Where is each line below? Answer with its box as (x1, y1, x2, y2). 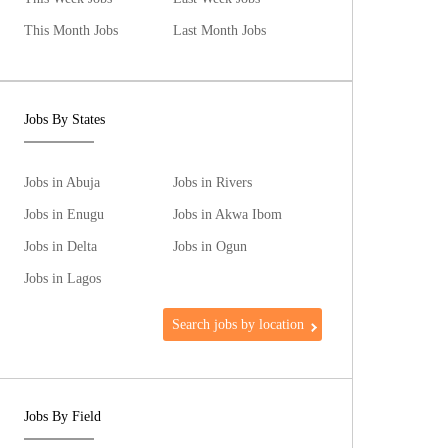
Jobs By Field (24, 409, 102, 424)
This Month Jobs (24, 22, 119, 38)
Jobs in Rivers (173, 174, 253, 190)
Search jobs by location (172, 316, 305, 332)
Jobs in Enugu (24, 206, 105, 222)
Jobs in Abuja (24, 174, 101, 190)
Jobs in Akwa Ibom (173, 206, 283, 222)
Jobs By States (24, 112, 106, 127)
